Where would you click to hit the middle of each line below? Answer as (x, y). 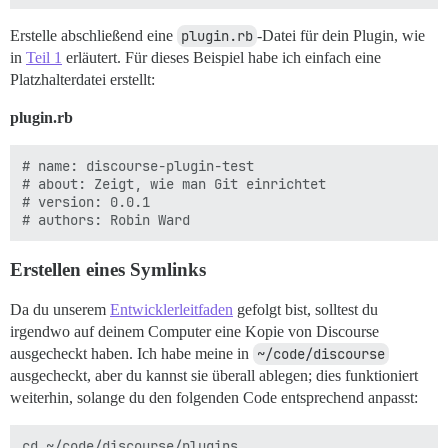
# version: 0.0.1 (86, 202)
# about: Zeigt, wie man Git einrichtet (174, 184)
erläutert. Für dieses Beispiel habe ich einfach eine (221, 58)
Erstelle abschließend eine (93, 36)
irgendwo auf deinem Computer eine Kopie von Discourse (194, 332)
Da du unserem (60, 310)
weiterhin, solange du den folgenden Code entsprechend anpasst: (214, 398)
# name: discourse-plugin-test (138, 166)
